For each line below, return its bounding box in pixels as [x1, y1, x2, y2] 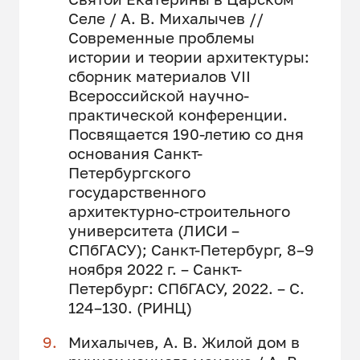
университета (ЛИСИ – [67, 220, 239, 239]
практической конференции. [67, 104, 288, 124]
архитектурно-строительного [67, 201, 290, 220]
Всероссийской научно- [67, 85, 249, 104]
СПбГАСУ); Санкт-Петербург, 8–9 [67, 239, 314, 259]
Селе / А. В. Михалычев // [67, 8, 264, 27]
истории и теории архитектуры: [67, 47, 309, 66]
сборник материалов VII [67, 66, 251, 85]
